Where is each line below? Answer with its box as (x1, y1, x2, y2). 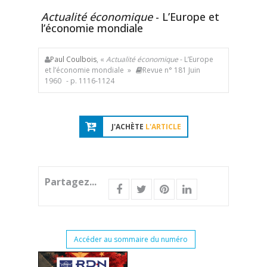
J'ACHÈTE (111, 122, 145, 132)
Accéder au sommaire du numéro (73, 234, 188, 244)
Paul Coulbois (50, 54, 97, 64)
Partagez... (45, 175, 97, 188)
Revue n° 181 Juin (142, 65, 200, 75)
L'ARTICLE (145, 122, 181, 132)
